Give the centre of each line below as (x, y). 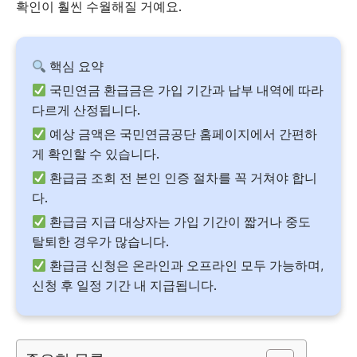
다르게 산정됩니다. (86, 110)
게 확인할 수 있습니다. (96, 154)
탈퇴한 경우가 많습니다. (100, 241)
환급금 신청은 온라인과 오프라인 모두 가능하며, (185, 265)
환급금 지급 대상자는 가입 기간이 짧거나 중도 (179, 222)
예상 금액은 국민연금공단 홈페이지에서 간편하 (182, 134)
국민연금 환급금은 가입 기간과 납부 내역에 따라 (185, 90)
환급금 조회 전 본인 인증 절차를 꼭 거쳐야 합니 (182, 178)
